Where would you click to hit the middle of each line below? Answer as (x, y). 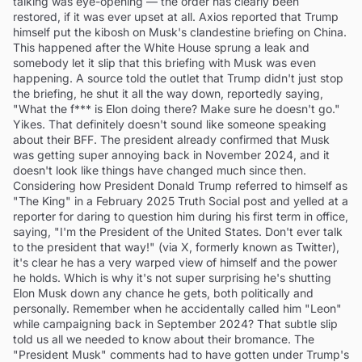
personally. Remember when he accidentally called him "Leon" (177, 308)
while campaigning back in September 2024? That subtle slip (175, 323)
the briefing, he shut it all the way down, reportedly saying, (168, 93)
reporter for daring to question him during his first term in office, (181, 216)
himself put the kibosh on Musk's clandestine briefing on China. (180, 32)
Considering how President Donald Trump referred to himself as (180, 185)
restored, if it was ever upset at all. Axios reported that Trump (176, 16)
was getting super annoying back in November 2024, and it (171, 154)
